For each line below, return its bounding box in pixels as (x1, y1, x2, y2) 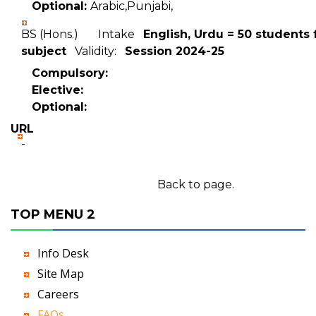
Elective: (32, 83, 83, 97)
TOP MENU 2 (11, 207, 95, 222)
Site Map (37, 266, 84, 281)
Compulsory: (32, 66, 108, 80)
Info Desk (37, 245, 89, 261)
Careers (37, 286, 79, 302)
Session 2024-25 (125, 44, 224, 58)
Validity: (66, 44, 125, 58)
